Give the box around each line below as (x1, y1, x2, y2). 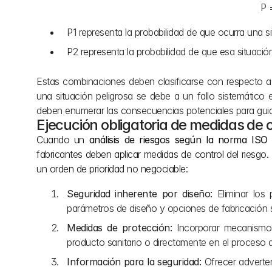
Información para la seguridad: (67, 256, 202, 268)
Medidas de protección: (67, 222, 172, 234)
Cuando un (36, 134, 89, 146)
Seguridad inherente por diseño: (67, 188, 212, 200)
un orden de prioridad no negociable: (36, 163, 188, 175)
